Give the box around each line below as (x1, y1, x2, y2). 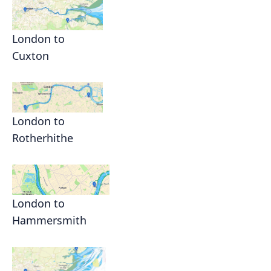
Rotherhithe (12, 131, 73, 146)
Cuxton (12, 48, 49, 64)
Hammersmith (12, 213, 87, 228)
